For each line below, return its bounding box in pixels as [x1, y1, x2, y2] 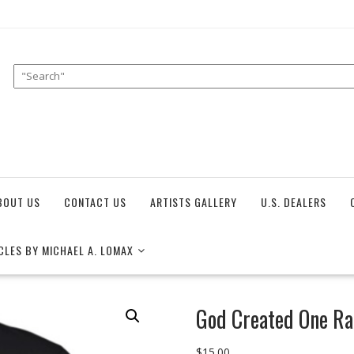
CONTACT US [64, 193, 126, 210]
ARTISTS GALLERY [150, 193, 237, 210]
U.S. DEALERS [261, 193, 326, 210]
